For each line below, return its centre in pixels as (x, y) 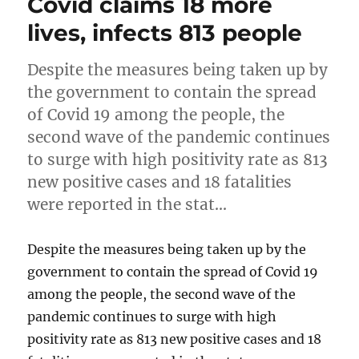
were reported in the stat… (127, 205)
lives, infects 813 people (165, 33)
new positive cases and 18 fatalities (160, 182)
